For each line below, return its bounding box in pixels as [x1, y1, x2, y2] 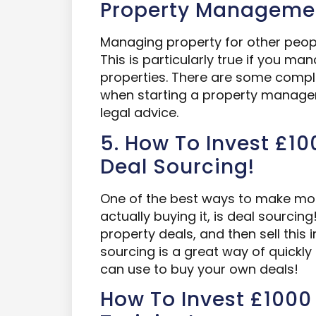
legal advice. [100, 104, 178, 122]
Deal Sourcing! [100, 152, 255, 181]
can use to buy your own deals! [100, 260, 298, 278]
